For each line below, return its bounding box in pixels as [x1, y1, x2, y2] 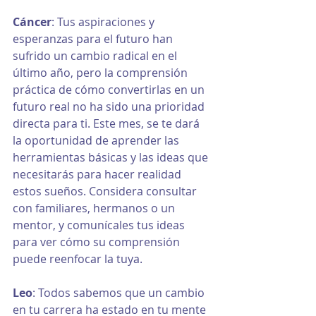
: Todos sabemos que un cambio [32, 285, 207, 301]
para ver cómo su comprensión [13, 234, 183, 250]
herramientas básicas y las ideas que [13, 150, 211, 166]
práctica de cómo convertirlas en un [13, 82, 207, 98]
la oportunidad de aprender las [13, 133, 182, 149]
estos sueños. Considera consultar [13, 183, 200, 200]
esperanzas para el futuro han [13, 31, 176, 47]
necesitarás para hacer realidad [13, 166, 184, 183]
